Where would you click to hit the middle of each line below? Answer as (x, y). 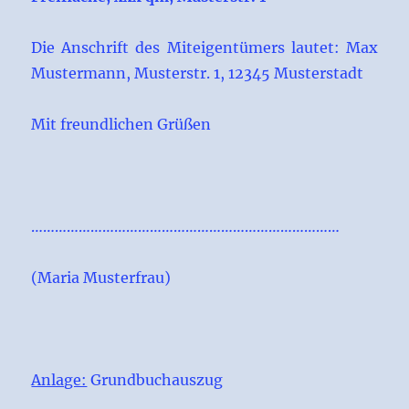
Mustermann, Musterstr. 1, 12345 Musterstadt (198, 73)
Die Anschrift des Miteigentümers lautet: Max (204, 48)
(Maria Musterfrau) (101, 278)
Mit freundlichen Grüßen (121, 125)
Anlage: (59, 380)
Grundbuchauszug (155, 380)
